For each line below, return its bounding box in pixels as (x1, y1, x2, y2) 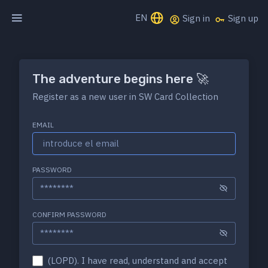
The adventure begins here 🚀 (32, 71, 209, 86)
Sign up (226, 13, 258, 25)
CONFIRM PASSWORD (32, 209, 106, 219)
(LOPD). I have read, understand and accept (47, 254, 227, 266)
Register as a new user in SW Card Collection (32, 90, 218, 102)
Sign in (180, 13, 210, 25)
